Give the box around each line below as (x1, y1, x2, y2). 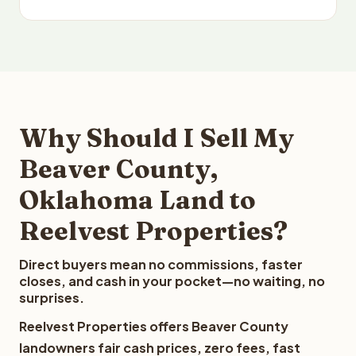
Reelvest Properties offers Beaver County (19, 318, 288, 335)
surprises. (19, 289, 84, 306)
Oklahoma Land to (19, 184, 256, 215)
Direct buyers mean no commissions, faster (19, 256, 303, 273)
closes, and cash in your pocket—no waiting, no (19, 273, 325, 289)
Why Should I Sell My (19, 122, 294, 153)
